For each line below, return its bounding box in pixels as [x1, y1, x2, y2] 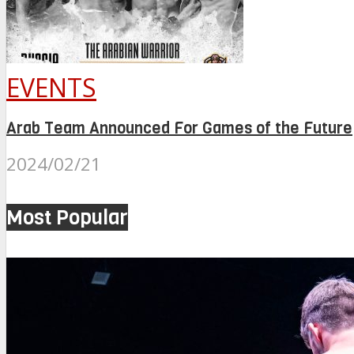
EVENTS [6, 70, 96, 105]
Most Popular [6, 203, 128, 231]
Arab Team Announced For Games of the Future [6, 117, 352, 139]
